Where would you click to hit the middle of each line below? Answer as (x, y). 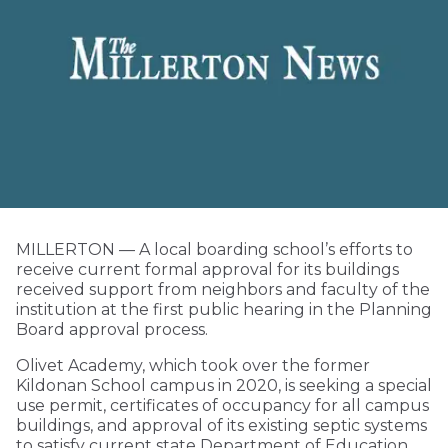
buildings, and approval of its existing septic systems (221, 426)
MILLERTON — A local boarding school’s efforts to (214, 250)
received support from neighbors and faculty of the (223, 290)
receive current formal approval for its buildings (207, 270)
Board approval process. (112, 330)
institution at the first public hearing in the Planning (224, 310)
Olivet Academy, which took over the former (193, 366)
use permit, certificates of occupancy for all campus (222, 406)
